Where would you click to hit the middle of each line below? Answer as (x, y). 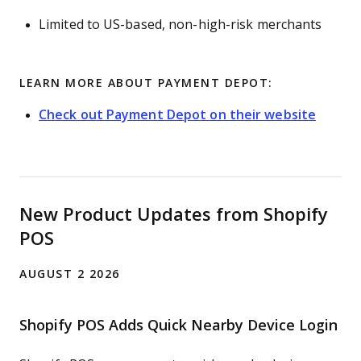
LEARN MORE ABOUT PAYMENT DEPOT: (146, 83)
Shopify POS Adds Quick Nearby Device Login (178, 326)
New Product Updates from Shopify (174, 215)
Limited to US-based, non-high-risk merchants (180, 25)
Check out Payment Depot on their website (178, 115)
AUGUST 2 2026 (70, 274)
